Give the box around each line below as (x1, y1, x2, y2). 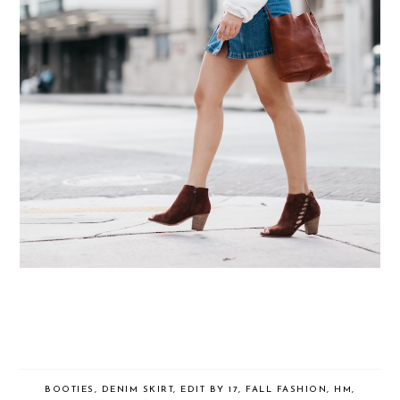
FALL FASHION (246, 384, 328, 395)
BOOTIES (45, 384, 95, 395)
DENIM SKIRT (101, 384, 174, 395)
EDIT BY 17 (180, 384, 239, 395)
